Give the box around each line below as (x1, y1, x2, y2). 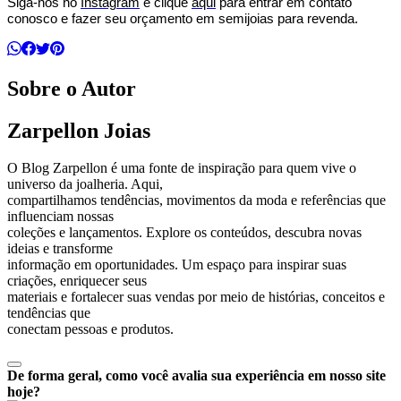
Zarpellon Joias (7, 118, 150, 142)
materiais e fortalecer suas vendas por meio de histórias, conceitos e (7, 289, 385, 305)
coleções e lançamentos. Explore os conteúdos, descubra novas (7, 225, 362, 241)
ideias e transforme (7, 241, 113, 257)
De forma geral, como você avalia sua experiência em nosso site (7, 368, 386, 384)
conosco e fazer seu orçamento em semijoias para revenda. (7, 11, 358, 26)
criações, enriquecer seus (7, 273, 147, 289)
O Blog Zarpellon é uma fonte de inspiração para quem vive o (7, 160, 356, 176)
